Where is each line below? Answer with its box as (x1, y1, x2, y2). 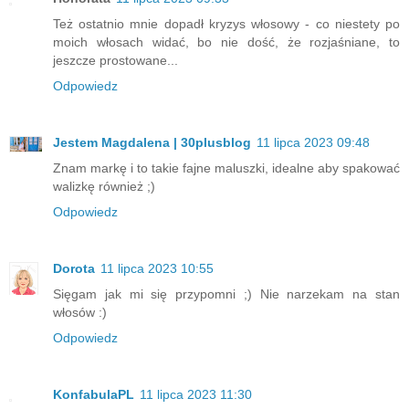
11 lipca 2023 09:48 (257, 134, 370, 150)
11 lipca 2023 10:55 (100, 260, 214, 276)
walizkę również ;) (53, 178, 155, 194)
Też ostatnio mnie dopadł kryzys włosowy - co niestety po (53, 16, 400, 31)
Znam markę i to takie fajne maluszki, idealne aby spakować (53, 160, 400, 175)
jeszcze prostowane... (53, 52, 178, 68)
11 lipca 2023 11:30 (140, 386, 252, 402)
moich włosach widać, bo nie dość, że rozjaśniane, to (53, 34, 400, 49)
